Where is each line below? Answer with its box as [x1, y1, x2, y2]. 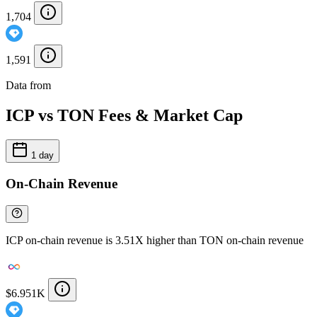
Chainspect [54, 79, 103, 92]
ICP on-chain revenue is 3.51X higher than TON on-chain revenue [6, 234, 304, 246]
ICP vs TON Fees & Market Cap [6, 106, 243, 125]
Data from [6, 79, 54, 92]
